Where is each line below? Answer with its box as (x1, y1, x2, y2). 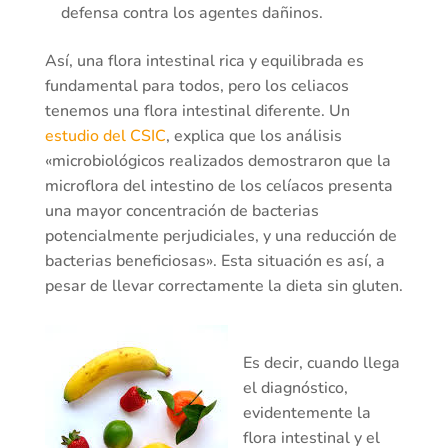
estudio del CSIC (44, 125, 166, 148)
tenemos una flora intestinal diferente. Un (44, 100, 350, 123)
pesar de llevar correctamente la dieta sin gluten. (44, 275, 403, 298)
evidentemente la (242, 402, 371, 425)
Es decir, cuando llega (242, 352, 400, 375)
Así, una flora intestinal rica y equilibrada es (44, 50, 364, 73)
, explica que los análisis (165, 125, 342, 148)
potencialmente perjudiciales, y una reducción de (44, 225, 397, 248)
